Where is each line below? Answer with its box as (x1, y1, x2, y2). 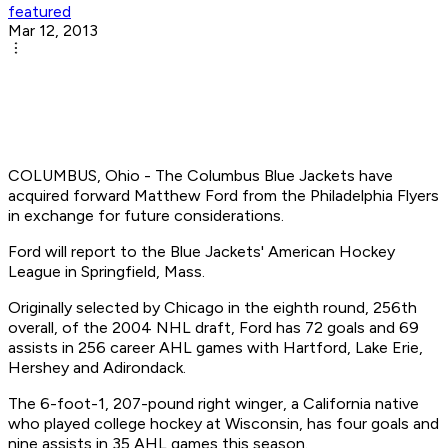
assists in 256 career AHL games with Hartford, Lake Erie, (8, 338, 423, 358)
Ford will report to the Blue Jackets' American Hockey (8, 242, 395, 262)
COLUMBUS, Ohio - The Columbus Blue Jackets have (8, 166, 393, 186)
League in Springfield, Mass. (8, 262, 205, 282)
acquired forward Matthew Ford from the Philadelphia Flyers (8, 186, 439, 206)
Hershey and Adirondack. (8, 358, 186, 378)
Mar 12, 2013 (8, 21, 98, 41)
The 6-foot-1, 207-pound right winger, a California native (8, 394, 419, 414)
